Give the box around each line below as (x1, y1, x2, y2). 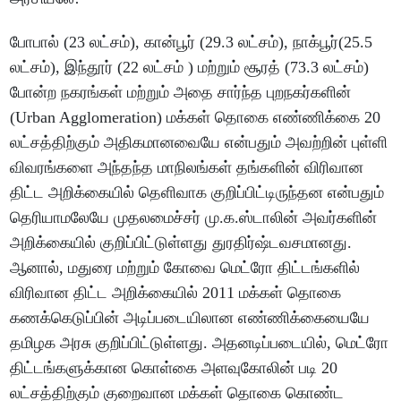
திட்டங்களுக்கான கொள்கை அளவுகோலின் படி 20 (10, 359, 338, 378)
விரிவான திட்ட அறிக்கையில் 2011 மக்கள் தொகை (10, 284, 342, 303)
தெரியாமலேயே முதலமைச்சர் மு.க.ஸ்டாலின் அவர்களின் (10, 209, 378, 227)
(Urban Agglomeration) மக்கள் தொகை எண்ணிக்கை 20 (10, 108, 381, 127)
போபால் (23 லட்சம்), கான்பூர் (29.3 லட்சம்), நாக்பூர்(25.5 (10, 33, 373, 52)
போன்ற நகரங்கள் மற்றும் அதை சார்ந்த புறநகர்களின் (10, 83, 352, 102)
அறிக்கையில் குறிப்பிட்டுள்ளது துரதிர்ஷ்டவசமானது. (10, 234, 353, 252)
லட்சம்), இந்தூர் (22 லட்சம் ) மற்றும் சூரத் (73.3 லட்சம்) (10, 58, 370, 77)
